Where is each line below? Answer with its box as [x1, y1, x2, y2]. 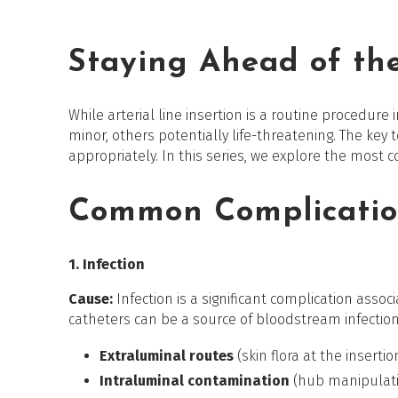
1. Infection [68, 255, 146, 273]
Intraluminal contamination [99, 371, 291, 389]
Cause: [68, 290, 117, 307]
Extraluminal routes [99, 346, 235, 364]
